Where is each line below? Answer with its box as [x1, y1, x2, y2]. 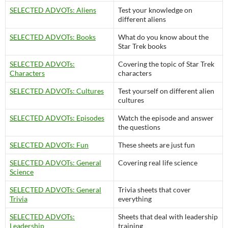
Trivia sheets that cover [118, 185, 191, 194]
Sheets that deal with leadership [118, 212, 218, 221]
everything [118, 194, 152, 203]
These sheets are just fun [118, 140, 195, 149]
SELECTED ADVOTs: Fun [10, 140, 89, 149]
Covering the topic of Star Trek [118, 59, 214, 68]
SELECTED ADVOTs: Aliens [10, 5, 96, 14]
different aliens [118, 14, 166, 23]
